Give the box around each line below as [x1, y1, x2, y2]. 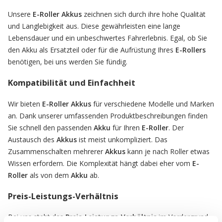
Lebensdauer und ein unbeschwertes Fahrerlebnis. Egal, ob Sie [8, 33, 207, 43]
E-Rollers [173, 45, 206, 55]
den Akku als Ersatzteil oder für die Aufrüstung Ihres [8, 45, 173, 55]
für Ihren [112, 122, 142, 132]
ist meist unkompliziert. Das [79, 134, 167, 144]
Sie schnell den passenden [8, 122, 94, 132]
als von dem [30, 170, 71, 180]
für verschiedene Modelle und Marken [91, 99, 214, 109]
